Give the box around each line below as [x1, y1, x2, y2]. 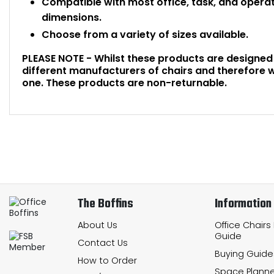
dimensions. [42, 10, 102, 24]
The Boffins [78, 194, 133, 215]
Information [215, 194, 272, 215]
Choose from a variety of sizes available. [42, 27, 248, 42]
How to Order [78, 254, 137, 267]
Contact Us [78, 236, 128, 249]
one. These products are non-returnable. [22, 76, 227, 91]
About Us [78, 218, 117, 231]
